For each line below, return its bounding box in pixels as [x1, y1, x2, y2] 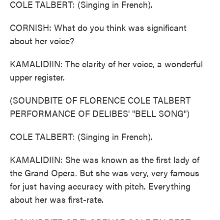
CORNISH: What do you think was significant [10, 21, 187, 33]
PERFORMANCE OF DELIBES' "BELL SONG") [10, 107, 190, 119]
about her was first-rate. [10, 193, 104, 205]
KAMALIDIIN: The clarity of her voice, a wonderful [10, 57, 203, 70]
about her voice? [10, 34, 74, 47]
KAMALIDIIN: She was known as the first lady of [10, 153, 199, 165]
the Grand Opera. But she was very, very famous [10, 166, 199, 179]
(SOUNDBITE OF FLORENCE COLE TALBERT [10, 94, 191, 106]
